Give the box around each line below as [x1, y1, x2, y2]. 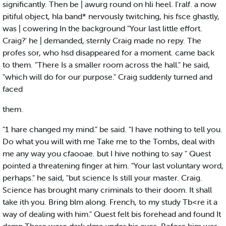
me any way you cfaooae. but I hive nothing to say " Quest [3, 148, 211, 159]
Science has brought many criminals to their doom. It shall [3, 185, 212, 195]
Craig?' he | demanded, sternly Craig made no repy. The [3, 35, 201, 46]
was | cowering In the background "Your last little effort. [3, 23, 202, 34]
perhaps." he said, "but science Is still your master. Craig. [3, 173, 202, 183]
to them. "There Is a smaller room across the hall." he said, [3, 60, 210, 70]
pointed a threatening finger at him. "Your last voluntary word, [3, 160, 223, 171]
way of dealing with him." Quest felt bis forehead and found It [3, 209, 221, 219]
